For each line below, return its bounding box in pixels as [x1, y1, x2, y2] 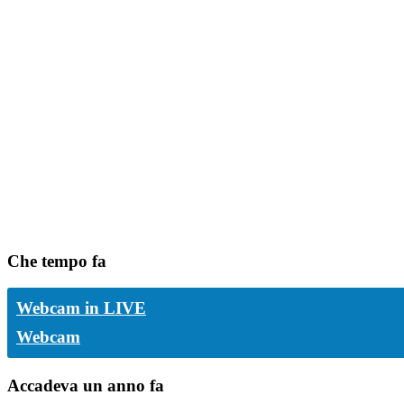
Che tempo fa [7, 251, 106, 271]
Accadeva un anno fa [7, 376, 164, 396]
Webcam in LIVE [16, 298, 146, 318]
